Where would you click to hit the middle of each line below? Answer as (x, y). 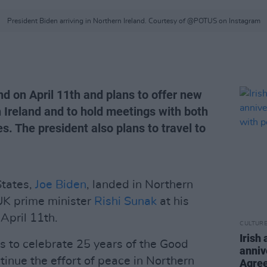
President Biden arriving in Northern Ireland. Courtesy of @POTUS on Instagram (133, 21)
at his (173, 201)
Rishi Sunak (125, 201)
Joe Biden (61, 185)
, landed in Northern (140, 185)
